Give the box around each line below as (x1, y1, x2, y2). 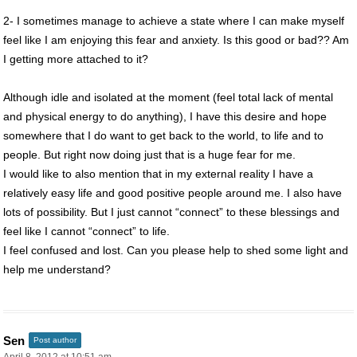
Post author (33, 335, 76, 344)
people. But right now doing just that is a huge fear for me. (3, 147, 296, 161)
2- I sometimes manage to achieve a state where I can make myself (3, 14, 344, 27)
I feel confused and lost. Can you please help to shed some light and (3, 243, 348, 257)
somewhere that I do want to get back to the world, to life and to (3, 128, 324, 142)
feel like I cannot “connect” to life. (3, 224, 170, 237)
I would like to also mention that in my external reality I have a (3, 167, 313, 180)
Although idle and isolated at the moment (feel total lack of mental (3, 90, 333, 104)
